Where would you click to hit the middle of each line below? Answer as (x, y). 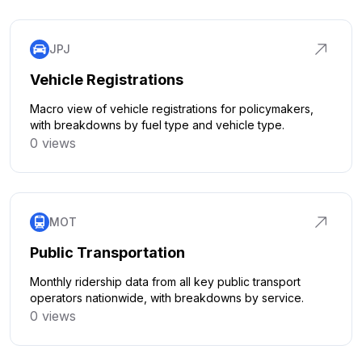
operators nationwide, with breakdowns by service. (167, 298)
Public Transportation (107, 253)
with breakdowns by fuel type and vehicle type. (157, 125)
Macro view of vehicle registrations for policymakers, (172, 109)
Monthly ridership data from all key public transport (165, 282)
